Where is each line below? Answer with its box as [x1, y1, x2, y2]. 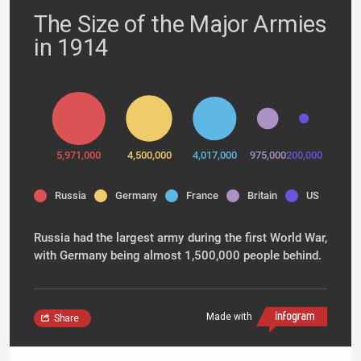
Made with [206, 311, 252, 322]
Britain [247, 189, 277, 201]
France [186, 189, 218, 201]
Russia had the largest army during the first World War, [34, 230, 327, 245]
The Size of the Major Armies [34, 10, 327, 38]
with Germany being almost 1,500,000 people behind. [34, 248, 322, 263]
